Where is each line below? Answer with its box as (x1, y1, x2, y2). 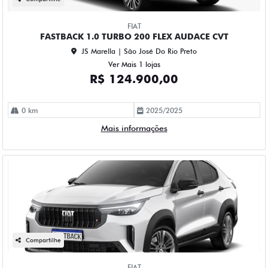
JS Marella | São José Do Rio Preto (81, 47, 197, 56)
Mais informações (100, 123, 167, 133)
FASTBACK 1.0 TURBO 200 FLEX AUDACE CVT (39, 32, 229, 42)
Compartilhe (26, 236, 61, 244)
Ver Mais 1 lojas (108, 60, 160, 69)
